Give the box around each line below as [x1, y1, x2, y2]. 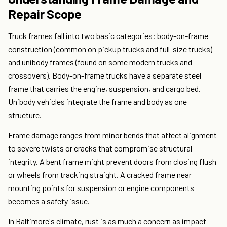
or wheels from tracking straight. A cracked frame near [8, 170, 192, 180]
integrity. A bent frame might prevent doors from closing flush [8, 157, 216, 167]
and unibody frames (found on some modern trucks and [8, 57, 192, 67]
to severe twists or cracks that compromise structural [8, 143, 192, 154]
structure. [8, 110, 42, 120]
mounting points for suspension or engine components [8, 183, 194, 193]
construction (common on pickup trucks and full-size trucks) [8, 44, 212, 54]
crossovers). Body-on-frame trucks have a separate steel [8, 70, 201, 81]
